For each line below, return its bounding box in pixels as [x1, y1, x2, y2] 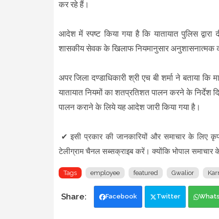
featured [133, 169, 158, 176]
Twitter [156, 192, 180, 200]
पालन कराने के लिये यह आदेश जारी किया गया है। [58, 102, 200, 112]
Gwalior [171, 169, 194, 176]
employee [90, 169, 120, 176]
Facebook [105, 192, 137, 200]
